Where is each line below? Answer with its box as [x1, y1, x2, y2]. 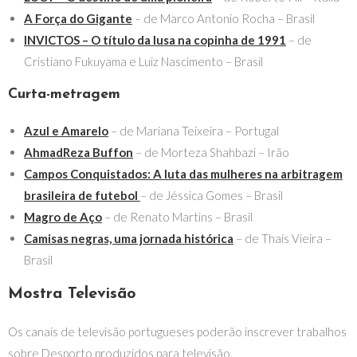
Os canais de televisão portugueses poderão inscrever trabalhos [8, 324, 347, 339]
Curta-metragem [8, 87, 120, 102]
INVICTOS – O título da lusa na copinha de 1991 [24, 33, 286, 47]
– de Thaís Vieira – [233, 231, 331, 245]
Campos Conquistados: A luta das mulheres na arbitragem [24, 167, 343, 181]
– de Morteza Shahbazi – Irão [133, 145, 289, 159]
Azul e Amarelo [24, 124, 108, 138]
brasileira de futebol [24, 188, 138, 202]
